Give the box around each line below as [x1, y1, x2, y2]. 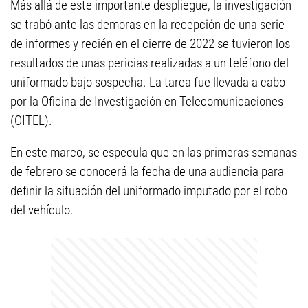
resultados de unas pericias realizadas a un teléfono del [10, 55, 289, 71]
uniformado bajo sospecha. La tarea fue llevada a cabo [10, 74, 285, 90]
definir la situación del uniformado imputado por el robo [10, 183, 287, 199]
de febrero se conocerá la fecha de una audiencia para [10, 164, 284, 179]
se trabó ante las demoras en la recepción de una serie [10, 16, 285, 32]
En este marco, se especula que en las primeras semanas [10, 144, 297, 160]
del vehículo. [10, 202, 74, 218]
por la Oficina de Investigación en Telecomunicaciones [10, 93, 283, 109]
